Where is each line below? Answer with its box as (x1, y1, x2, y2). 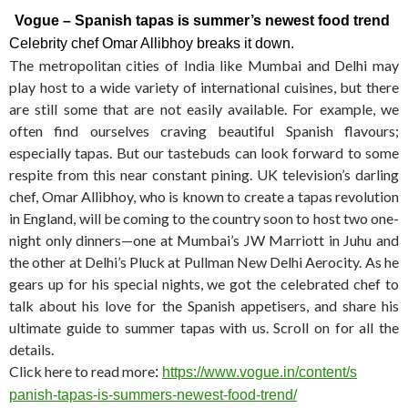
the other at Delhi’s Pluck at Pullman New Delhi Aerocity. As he (9, 252, 399, 270)
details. (9, 340, 54, 358)
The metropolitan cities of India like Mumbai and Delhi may (9, 56, 399, 74)
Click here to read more (9, 362, 155, 380)
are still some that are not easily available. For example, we (9, 99, 399, 117)
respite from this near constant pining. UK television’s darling (9, 165, 399, 183)
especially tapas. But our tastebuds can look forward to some (9, 143, 399, 161)
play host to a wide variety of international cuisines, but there (9, 77, 399, 96)
